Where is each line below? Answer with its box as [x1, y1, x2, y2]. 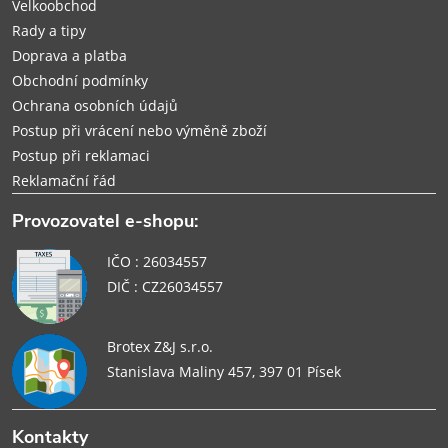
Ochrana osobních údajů [12, 95, 178, 115]
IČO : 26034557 [106, 251, 207, 271]
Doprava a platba [12, 45, 127, 65]
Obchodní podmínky [12, 70, 148, 90]
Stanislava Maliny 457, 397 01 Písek [106, 361, 341, 381]
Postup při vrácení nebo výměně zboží [12, 120, 267, 140]
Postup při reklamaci [12, 145, 150, 165]
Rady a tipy [12, 20, 86, 40]
